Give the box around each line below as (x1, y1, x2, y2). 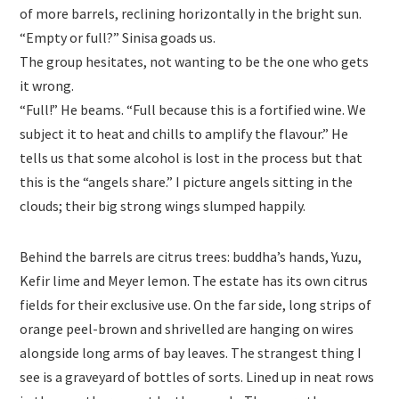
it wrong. (20, 76, 75, 94)
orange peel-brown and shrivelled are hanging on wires (20, 319, 354, 338)
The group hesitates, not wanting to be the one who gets (20, 52, 370, 70)
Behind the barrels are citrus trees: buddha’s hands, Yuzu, (20, 247, 362, 265)
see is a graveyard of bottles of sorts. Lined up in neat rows (20, 367, 375, 386)
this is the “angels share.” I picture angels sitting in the (20, 172, 354, 191)
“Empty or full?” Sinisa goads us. (20, 28, 216, 46)
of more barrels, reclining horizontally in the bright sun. (20, 4, 362, 22)
